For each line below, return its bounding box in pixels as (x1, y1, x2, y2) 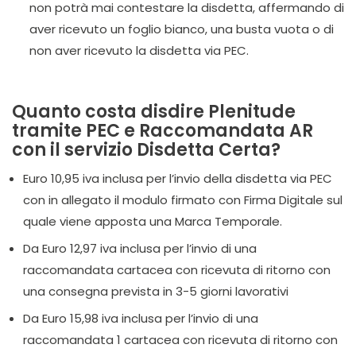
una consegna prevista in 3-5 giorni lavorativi (23, 283, 288, 300)
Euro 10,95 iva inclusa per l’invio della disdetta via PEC (23, 170, 332, 187)
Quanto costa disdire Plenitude (12, 99, 296, 124)
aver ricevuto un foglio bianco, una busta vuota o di (29, 21, 334, 37)
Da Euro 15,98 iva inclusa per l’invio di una (23, 310, 258, 327)
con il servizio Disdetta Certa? (12, 137, 281, 162)
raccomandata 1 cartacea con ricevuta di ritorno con (23, 331, 338, 348)
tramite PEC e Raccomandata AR (12, 118, 313, 143)
